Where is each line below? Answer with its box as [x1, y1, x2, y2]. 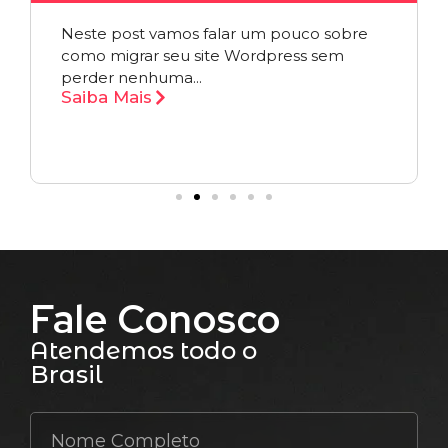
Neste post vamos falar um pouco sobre [61, 23, 368, 43]
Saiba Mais [61, 86, 152, 107]
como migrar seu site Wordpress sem [61, 45, 344, 65]
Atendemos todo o [30, 336, 257, 366]
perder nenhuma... [61, 67, 202, 87]
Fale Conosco [30, 293, 281, 346]
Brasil [30, 360, 103, 390]
